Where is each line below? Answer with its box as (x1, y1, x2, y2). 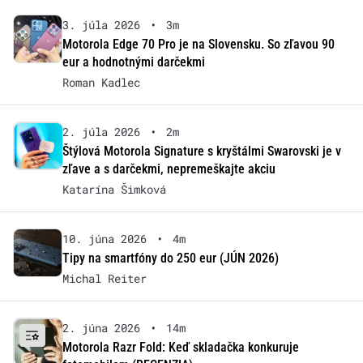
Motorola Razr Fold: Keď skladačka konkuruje (62, 339, 299, 355)
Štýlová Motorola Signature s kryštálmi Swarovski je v (62, 143, 341, 159)
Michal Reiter (62, 270, 147, 286)
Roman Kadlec (62, 74, 140, 90)
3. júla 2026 (62, 16, 140, 32)
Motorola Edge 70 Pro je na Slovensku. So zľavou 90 (62, 36, 335, 52)
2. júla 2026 (62, 123, 140, 139)
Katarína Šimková (62, 181, 166, 197)
